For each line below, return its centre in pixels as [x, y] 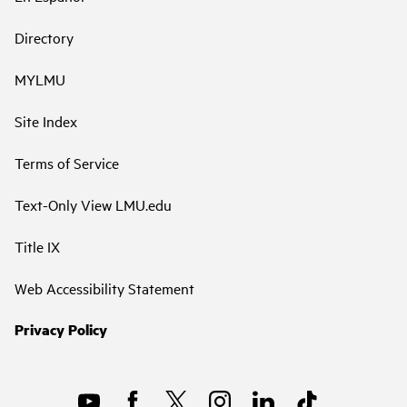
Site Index [46, 120]
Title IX [37, 246]
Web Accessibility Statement [104, 288]
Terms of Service [67, 162]
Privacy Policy [61, 329]
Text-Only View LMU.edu [93, 204]
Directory [44, 37]
